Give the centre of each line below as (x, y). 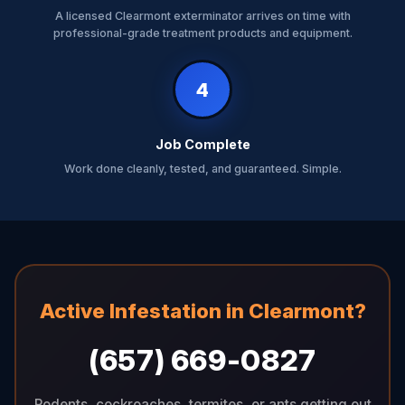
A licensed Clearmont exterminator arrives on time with (202, 16)
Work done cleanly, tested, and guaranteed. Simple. (202, 169)
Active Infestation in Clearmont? (202, 310)
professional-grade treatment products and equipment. (202, 33)
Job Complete (202, 144)
